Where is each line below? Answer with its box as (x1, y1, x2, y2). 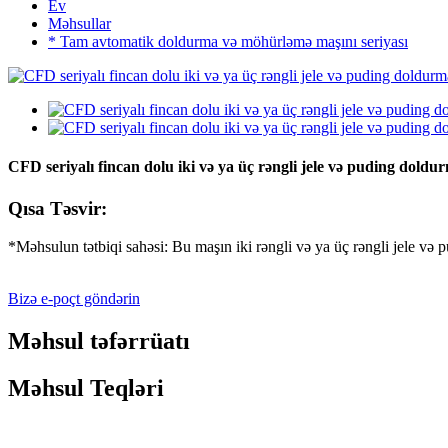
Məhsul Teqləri (8, 375, 164, 402)
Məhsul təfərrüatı (8, 328, 190, 355)
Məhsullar (48, 15, 111, 32)
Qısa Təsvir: (8, 197, 107, 219)
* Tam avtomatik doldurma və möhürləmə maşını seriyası (48, 33, 408, 50)
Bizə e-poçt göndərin (8, 290, 140, 308)
